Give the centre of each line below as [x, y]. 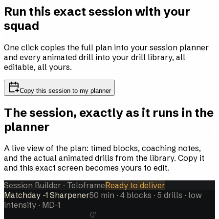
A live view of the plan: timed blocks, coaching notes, [102, 148]
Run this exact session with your [97, 11]
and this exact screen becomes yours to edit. [87, 168]
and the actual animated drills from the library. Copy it [104, 158]
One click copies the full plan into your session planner [106, 47]
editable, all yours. [38, 67]
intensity [20, 205]
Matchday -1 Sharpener [47, 195]
